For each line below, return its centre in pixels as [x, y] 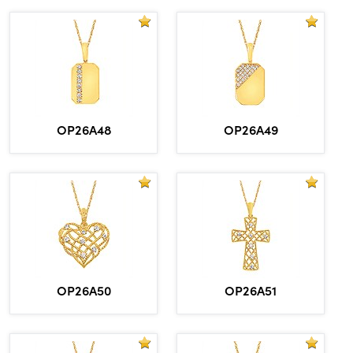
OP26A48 [84, 129]
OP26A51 [251, 290]
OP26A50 [84, 290]
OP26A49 [251, 129]
